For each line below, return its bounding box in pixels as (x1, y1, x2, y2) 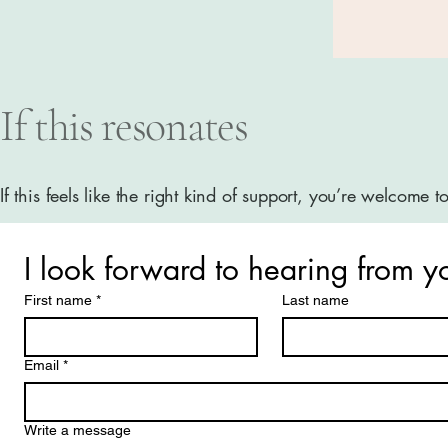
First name (24, 292, 92, 309)
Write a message (24, 422, 131, 439)
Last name (282, 292, 349, 309)
